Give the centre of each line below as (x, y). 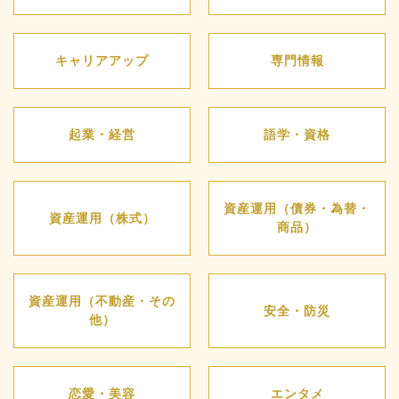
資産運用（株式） (102, 218)
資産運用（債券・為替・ (297, 209)
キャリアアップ (102, 61)
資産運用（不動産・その (102, 301)
